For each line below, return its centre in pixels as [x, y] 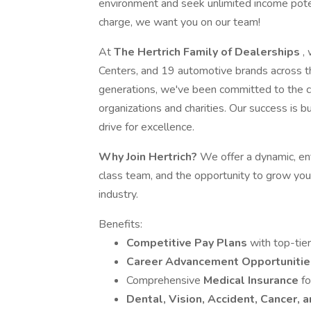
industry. [118, 194]
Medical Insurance [252, 280]
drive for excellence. [146, 127]
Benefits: [120, 224]
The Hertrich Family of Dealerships [208, 52]
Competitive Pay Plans [188, 243]
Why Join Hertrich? [148, 157]
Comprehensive [165, 280]
